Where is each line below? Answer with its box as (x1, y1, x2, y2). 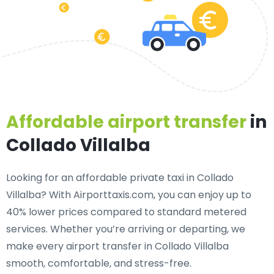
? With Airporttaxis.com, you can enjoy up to (41, 188, 251, 202)
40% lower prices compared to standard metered (6, 205, 246, 219)
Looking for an (6, 171, 76, 185)
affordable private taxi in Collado (76, 171, 234, 185)
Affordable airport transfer (6, 110, 246, 134)
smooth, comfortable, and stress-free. (6, 256, 191, 270)
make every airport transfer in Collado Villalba (6, 239, 229, 253)
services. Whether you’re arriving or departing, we (6, 222, 245, 236)
